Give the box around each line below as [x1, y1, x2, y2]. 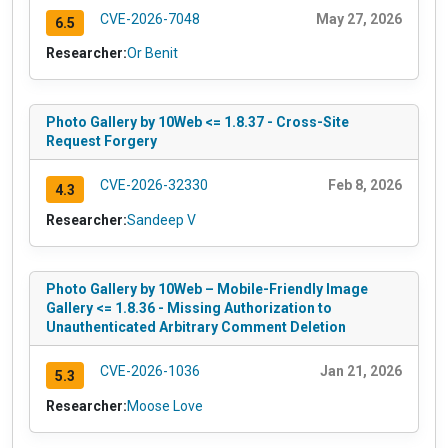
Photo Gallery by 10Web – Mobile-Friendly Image [46, 281, 368, 298]
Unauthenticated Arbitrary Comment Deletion [46, 319, 346, 336]
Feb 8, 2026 [328, 177, 402, 194]
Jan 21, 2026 [320, 363, 402, 380]
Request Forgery [46, 133, 157, 150]
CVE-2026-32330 [99, 177, 208, 194]
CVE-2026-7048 [99, 10, 200, 27]
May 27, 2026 [316, 10, 402, 27]
